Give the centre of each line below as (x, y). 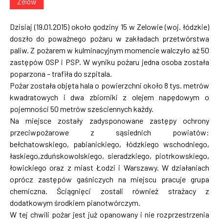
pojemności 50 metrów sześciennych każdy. (82, 109)
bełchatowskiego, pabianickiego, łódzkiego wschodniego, (109, 144)
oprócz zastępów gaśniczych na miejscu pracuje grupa (109, 179)
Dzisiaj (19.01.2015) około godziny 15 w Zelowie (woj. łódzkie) (109, 26)
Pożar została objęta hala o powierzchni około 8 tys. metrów (109, 85)
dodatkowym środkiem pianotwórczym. (75, 202)
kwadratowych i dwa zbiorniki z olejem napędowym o (109, 97)
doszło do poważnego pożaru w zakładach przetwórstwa (109, 38)
